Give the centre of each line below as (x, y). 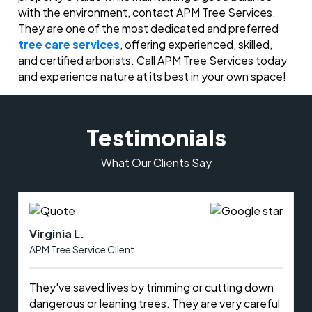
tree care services (69, 45)
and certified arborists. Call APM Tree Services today (153, 61)
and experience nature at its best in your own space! (153, 77)
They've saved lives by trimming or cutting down (152, 288)
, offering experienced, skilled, (196, 45)
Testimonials (156, 138)
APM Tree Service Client (82, 250)
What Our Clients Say (156, 163)
